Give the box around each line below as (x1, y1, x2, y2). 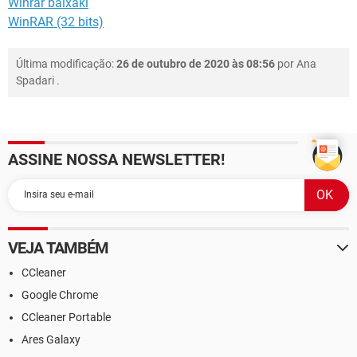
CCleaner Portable (22, 310, 111, 324)
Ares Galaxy (22, 332, 80, 346)
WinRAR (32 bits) (8, 14, 104, 29)
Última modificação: (16, 57, 116, 70)
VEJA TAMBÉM (8, 237, 109, 257)
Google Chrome (22, 288, 98, 301)
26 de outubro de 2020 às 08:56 (116, 57, 275, 70)
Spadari (16, 73, 54, 87)
